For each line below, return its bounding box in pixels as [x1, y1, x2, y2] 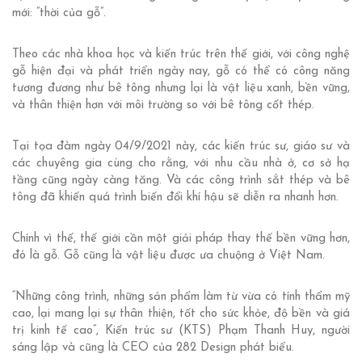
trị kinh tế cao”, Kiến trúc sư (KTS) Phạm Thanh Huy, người [12, 325, 350, 338]
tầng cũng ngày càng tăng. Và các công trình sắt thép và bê [12, 175, 350, 187]
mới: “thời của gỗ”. [12, 7, 106, 20]
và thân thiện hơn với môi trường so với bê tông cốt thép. [12, 99, 314, 112]
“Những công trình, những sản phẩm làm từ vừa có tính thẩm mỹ [12, 291, 350, 304]
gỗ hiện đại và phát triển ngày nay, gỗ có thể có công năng [12, 65, 350, 78]
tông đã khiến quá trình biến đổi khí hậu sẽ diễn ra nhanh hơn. [12, 192, 339, 204]
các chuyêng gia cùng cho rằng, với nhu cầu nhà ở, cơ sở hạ [12, 158, 350, 170]
